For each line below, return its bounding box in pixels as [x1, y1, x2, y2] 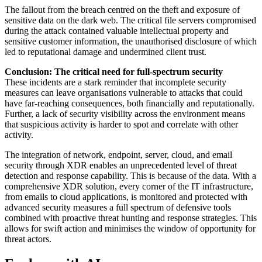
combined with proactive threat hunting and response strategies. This [5, 213, 257, 223]
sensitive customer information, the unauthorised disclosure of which [5, 36, 257, 47]
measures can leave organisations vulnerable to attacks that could [5, 88, 243, 98]
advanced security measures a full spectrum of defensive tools [5, 202, 231, 213]
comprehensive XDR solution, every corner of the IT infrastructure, [5, 181, 253, 192]
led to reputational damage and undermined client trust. [5, 47, 206, 57]
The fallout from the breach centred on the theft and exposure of [5, 5, 240, 15]
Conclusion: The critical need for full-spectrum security [5, 67, 223, 77]
